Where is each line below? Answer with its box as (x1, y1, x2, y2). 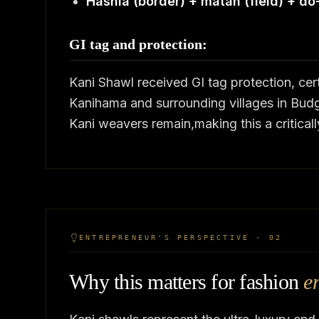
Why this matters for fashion (69, 270, 298, 293)
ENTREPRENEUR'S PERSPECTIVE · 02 (79, 234, 283, 241)
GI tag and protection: (69, 36, 207, 52)
